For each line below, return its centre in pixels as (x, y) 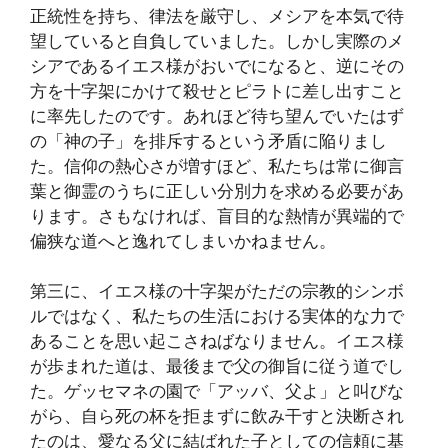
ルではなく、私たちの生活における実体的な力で (217, 316)
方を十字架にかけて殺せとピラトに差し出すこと (217, 90)
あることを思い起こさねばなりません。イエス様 (217, 341)
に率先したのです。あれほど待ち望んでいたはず (217, 115)
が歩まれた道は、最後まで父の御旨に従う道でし (217, 366)
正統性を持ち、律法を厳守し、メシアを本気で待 (217, 15)
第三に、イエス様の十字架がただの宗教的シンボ (217, 291)
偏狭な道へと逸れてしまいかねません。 (183, 240)
